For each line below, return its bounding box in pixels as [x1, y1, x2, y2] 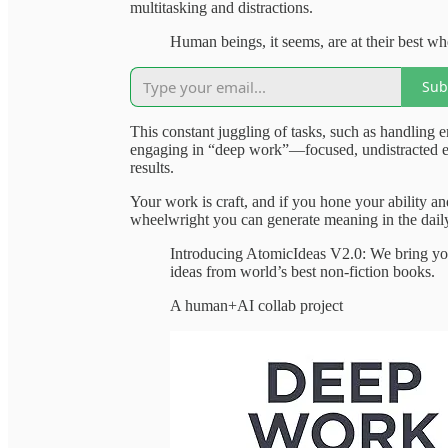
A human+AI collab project [170, 296, 343, 314]
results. [130, 158, 174, 176]
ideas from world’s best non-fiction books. [170, 262, 435, 280]
